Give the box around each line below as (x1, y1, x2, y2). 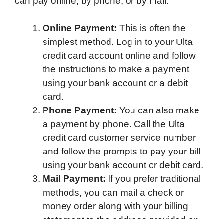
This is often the (117, 23, 186, 34)
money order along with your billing (43, 201, 188, 212)
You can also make (117, 105, 199, 116)
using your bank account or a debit (43, 78, 188, 88)
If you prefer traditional (106, 174, 201, 184)
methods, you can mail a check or (43, 187, 184, 198)
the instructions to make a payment (43, 64, 189, 75)
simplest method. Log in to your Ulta (43, 37, 193, 47)
